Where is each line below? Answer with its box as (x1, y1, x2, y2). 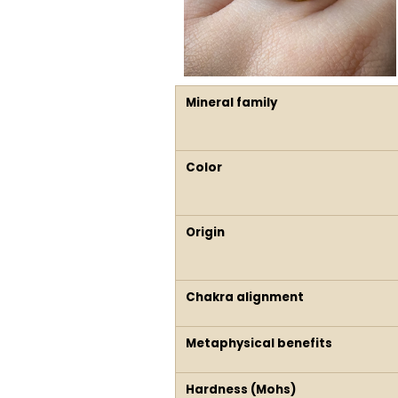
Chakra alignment (185, 289, 304, 306)
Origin (185, 224, 225, 242)
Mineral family (185, 94, 277, 112)
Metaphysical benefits (185, 335, 332, 353)
